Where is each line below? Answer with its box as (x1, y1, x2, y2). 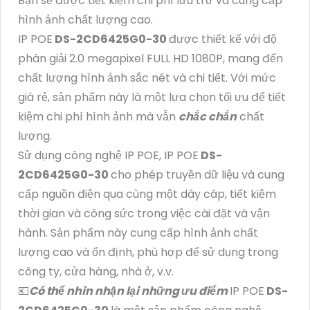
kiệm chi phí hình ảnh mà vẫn (18, 108, 179, 125)
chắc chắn (179, 108, 237, 125)
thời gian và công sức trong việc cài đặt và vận (18, 205, 270, 221)
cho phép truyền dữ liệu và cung (111, 166, 284, 183)
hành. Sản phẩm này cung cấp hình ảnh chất (18, 224, 258, 241)
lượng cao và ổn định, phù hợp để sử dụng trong (18, 244, 278, 260)
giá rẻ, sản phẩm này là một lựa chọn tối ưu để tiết (18, 89, 286, 105)
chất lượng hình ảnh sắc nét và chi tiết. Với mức (18, 69, 276, 86)
